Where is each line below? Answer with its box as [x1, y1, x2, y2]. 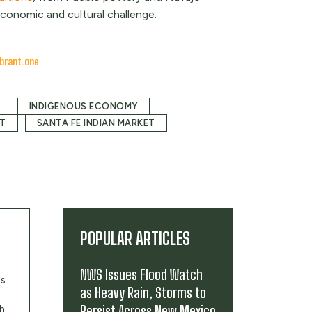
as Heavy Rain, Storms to [80, 284, 206, 301]
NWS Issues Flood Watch [80, 266, 203, 283]
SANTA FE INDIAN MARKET [36, 118, 155, 128]
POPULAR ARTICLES [80, 228, 190, 249]
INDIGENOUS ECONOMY [29, 101, 138, 111]
